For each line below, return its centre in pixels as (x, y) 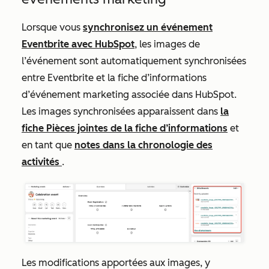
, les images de (167, 44)
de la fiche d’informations (168, 128)
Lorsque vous (52, 28)
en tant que (48, 145)
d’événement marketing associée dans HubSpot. (129, 95)
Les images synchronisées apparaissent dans (121, 112)
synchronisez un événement (148, 28)
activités (42, 162)
